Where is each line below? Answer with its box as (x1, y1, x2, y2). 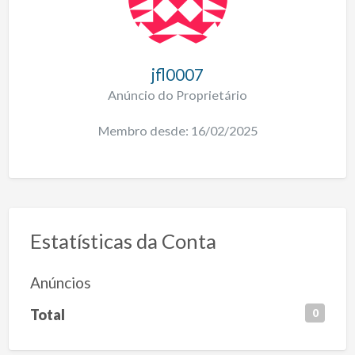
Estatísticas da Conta (29, 228, 216, 253)
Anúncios (29, 273, 91, 292)
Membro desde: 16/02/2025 (97, 123, 258, 139)
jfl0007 (151, 64, 204, 84)
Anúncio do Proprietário (108, 86, 247, 102)
